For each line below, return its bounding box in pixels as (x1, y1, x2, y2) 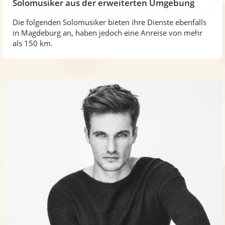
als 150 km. (13, 38, 53, 48)
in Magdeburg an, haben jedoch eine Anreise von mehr (13, 27, 202, 38)
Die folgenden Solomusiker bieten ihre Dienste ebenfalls (13, 17, 206, 27)
